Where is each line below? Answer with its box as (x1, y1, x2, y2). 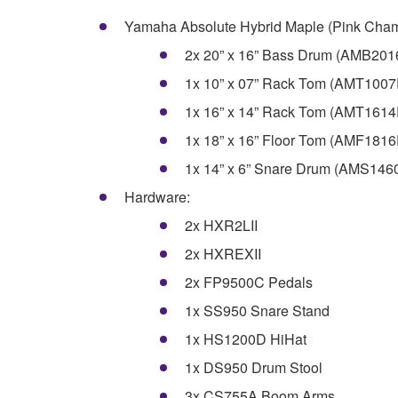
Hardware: (124, 187, 190, 208)
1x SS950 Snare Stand (185, 300, 330, 322)
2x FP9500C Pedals (185, 272, 313, 293)
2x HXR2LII (185, 215, 258, 236)
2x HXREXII (185, 243, 261, 265)
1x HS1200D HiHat (185, 329, 306, 350)
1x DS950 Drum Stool (185, 357, 322, 378)
